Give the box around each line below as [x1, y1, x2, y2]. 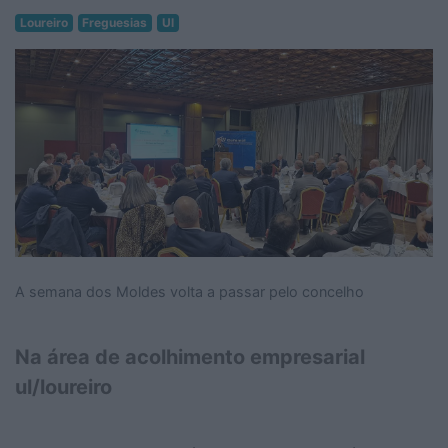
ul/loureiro [15, 374, 112, 399]
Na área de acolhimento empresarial [15, 344, 365, 369]
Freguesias [82, 14, 148, 30]
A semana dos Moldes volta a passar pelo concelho [15, 282, 364, 300]
